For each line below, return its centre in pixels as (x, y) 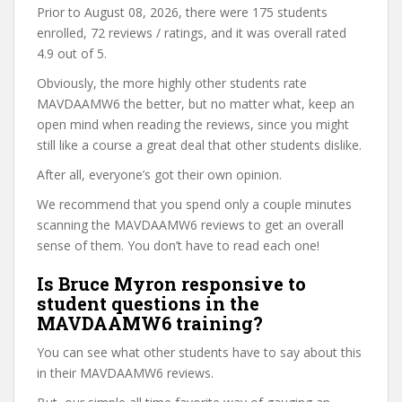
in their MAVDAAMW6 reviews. (125, 373)
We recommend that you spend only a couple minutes (194, 204)
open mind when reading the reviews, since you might (193, 124)
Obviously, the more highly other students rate (172, 83)
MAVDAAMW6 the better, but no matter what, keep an (196, 104)
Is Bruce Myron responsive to (171, 284)
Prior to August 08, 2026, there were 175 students (182, 12)
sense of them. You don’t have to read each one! (178, 245)
